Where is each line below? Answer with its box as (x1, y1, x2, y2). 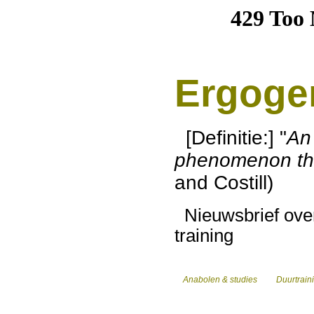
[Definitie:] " (175, 127, 287, 149)
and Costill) (175, 172, 279, 193)
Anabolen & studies (179, 275, 257, 285)
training (175, 226, 238, 245)
